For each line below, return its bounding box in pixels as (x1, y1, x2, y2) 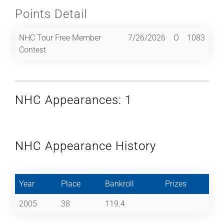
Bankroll (105, 178, 134, 188)
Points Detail (15, 6, 87, 21)
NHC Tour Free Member (19, 32, 101, 42)
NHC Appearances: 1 (15, 92, 132, 107)
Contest (19, 44, 46, 54)
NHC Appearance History (15, 138, 156, 153)
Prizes (165, 178, 186, 188)
